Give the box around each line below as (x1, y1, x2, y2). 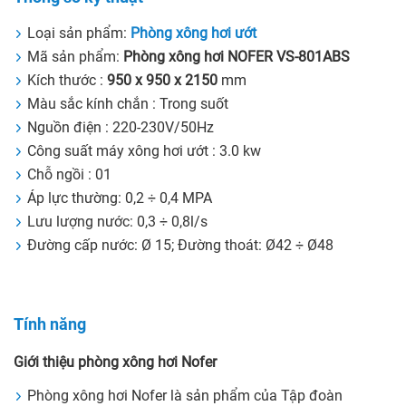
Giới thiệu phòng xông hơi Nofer (14, 353, 217, 372)
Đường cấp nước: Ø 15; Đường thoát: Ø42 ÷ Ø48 (27, 237, 333, 255)
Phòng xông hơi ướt (130, 24, 256, 43)
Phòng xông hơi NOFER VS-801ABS (123, 48, 350, 66)
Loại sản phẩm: (27, 24, 130, 43)
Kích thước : (27, 72, 107, 90)
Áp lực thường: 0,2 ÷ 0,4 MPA (27, 189, 212, 208)
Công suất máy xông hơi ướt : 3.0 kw (27, 142, 261, 160)
